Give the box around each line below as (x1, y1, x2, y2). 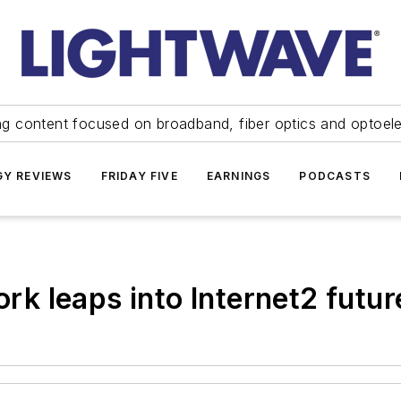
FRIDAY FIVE (100, 169, 178, 183)
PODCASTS (299, 169, 371, 183)
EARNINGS (206, 169, 271, 183)
